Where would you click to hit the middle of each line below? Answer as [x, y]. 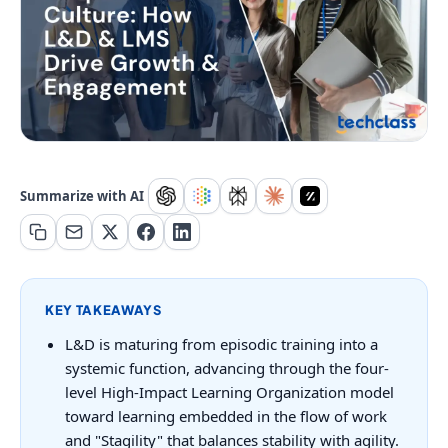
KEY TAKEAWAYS [103, 310]
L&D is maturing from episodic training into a [221, 344]
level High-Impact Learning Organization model [229, 392]
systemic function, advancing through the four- [227, 368]
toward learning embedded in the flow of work [226, 416]
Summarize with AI [82, 195]
